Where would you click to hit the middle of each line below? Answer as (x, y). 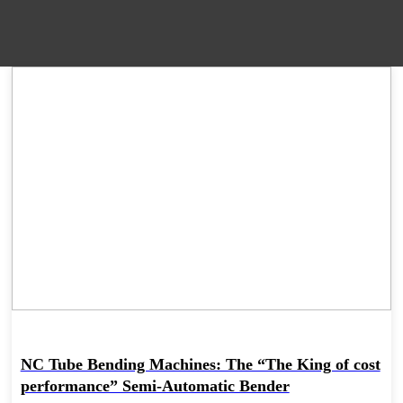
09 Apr (64, 121)
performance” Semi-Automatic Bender (155, 385)
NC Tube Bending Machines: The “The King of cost (200, 364)
